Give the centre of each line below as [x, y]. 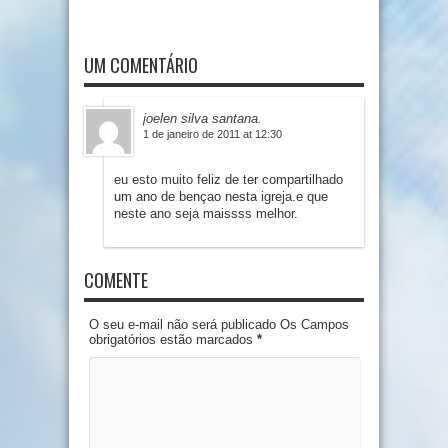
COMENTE [116, 280]
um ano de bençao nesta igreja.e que [221, 197]
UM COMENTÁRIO [141, 65]
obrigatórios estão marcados [173, 340]
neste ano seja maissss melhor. [206, 214]
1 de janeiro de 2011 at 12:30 [212, 134]
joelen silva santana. [202, 119]
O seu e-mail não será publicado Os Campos [219, 325]
